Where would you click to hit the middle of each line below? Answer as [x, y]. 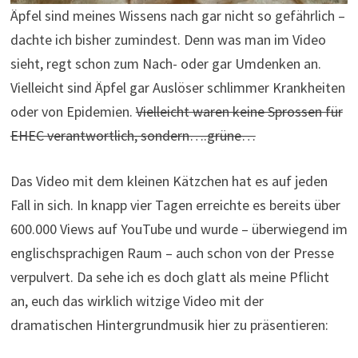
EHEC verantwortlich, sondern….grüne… [133, 136]
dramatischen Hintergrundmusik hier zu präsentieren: [169, 325]
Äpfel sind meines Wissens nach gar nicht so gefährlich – [177, 16]
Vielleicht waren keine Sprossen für [239, 112]
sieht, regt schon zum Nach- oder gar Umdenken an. [165, 64]
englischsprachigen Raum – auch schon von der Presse [172, 253]
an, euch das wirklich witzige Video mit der [137, 301]
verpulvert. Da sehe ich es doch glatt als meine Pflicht [169, 277]
